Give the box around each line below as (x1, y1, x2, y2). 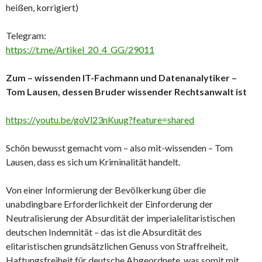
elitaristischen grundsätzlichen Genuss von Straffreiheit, (6, 240, 227, 251)
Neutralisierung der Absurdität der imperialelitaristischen (6, 212, 235, 223)
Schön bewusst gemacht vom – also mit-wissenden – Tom (6, 142, 233, 153)
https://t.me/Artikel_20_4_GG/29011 (6, 44, 154, 55)
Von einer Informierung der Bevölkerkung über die (6, 184, 206, 195)
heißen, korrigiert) (6, 2, 78, 13)
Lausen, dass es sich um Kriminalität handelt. (6, 156, 180, 167)
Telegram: (6, 30, 46, 41)
